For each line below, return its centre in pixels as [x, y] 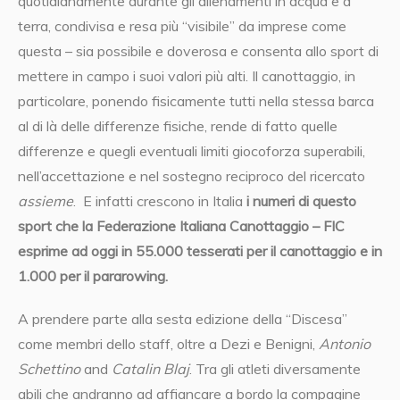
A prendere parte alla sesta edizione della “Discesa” [183, 319]
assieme [46, 201]
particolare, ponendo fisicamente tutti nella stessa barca [196, 101]
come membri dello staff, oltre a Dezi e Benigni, [168, 344]
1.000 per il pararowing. [93, 276]
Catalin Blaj [150, 369]
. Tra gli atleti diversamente [275, 369]
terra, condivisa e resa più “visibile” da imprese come [182, 26]
